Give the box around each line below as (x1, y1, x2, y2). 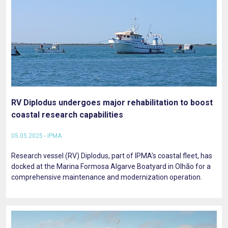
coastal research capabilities (11, 110, 123, 120)
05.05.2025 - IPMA (11, 132, 62, 139)
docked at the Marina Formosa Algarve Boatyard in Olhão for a (11, 162, 211, 170)
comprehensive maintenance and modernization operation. (11, 173, 202, 181)
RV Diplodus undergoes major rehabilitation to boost (11, 98, 213, 107)
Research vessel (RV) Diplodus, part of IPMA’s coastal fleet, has (11, 152, 212, 160)
